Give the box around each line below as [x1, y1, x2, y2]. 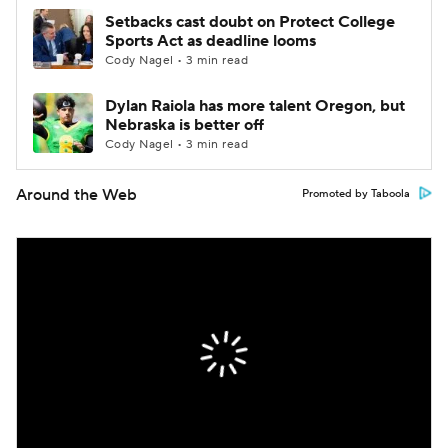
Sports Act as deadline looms [105, 31, 316, 51]
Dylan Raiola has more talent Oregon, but [105, 96, 405, 116]
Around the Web [16, 185, 137, 205]
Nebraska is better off [105, 115, 264, 135]
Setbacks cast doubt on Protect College [105, 12, 395, 32]
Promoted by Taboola [302, 187, 410, 201]
